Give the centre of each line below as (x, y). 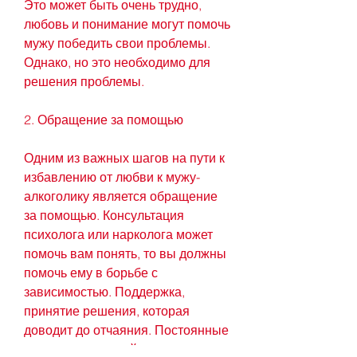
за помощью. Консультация (104, 216)
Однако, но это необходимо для (117, 63)
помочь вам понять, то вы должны (125, 254)
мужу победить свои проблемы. (117, 43)
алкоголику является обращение (121, 196)
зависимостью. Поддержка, (104, 292)
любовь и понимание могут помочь (127, 24)
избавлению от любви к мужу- (112, 177)
